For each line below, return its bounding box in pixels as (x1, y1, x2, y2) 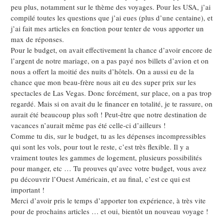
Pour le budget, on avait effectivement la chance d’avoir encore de (11, 45, 212, 55)
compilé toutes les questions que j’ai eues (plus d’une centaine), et (11, 13, 213, 23)
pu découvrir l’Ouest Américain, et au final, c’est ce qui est (11, 174, 190, 184)
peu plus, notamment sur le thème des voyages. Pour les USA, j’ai (11, 2, 211, 12)
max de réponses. (11, 34, 64, 44)
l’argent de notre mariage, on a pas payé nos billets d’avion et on (11, 56, 209, 66)
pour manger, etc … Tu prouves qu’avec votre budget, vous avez (11, 163, 206, 174)
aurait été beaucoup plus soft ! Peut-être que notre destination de (11, 109, 207, 120)
